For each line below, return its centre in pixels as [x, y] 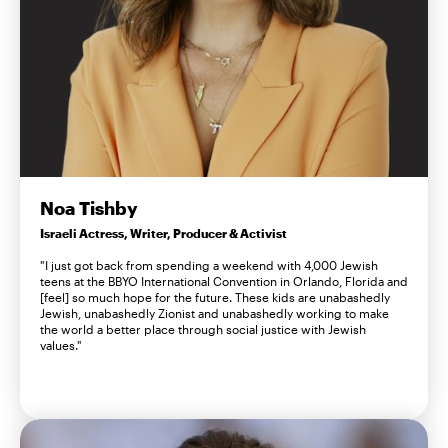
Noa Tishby [89, 208]
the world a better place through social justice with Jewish [203, 329]
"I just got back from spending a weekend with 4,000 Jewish [209, 265]
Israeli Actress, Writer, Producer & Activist [163, 233]
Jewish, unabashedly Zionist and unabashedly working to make [214, 313]
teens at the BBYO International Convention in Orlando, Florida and [224, 281]
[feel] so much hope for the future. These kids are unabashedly [215, 297]
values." [61, 345]
